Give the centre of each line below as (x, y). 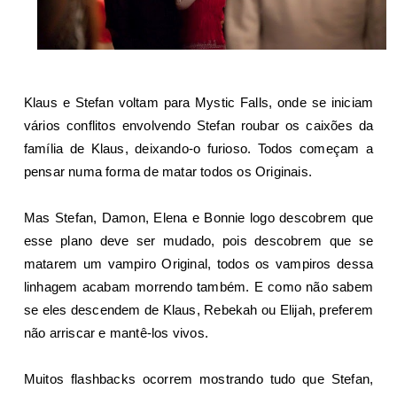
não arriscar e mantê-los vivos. (116, 332)
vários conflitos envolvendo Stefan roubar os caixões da (198, 125)
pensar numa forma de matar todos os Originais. (168, 171)
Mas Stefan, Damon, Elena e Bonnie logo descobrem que (198, 217)
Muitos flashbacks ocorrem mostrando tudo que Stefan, (198, 378)
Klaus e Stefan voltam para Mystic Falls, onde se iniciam (198, 102)
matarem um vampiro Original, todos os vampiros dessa (198, 263)
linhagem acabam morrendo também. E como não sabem (198, 286)
